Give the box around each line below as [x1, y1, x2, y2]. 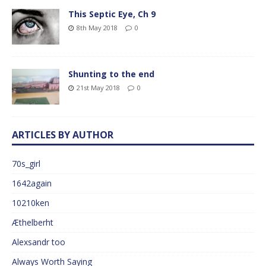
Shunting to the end [68, 68, 154, 80]
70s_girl [12, 158, 40, 170]
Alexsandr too [12, 236, 65, 248]
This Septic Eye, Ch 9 [68, 8, 156, 20]
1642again [12, 178, 52, 189]
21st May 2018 [77, 83, 120, 93]
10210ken [12, 197, 49, 209]
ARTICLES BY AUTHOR [12, 128, 113, 142]
